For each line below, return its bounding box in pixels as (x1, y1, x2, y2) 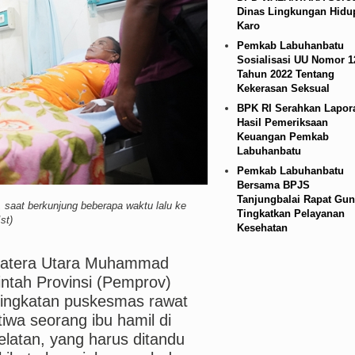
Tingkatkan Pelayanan (236, 208, 345, 219)
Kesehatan (236, 222, 288, 234)
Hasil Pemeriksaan (236, 116, 328, 128)
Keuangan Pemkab (236, 131, 329, 143)
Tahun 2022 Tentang (236, 68, 334, 80)
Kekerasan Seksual (236, 82, 330, 94)
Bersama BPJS (236, 179, 310, 191)
